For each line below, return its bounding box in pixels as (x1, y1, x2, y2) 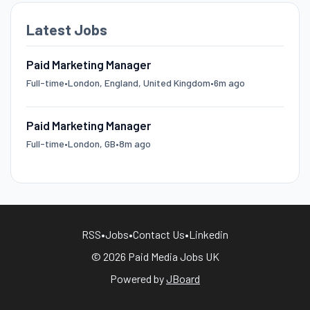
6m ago (213, 76, 245, 89)
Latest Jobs (26, 19, 107, 38)
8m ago (118, 137, 151, 149)
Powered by (110, 271, 166, 285)
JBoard (166, 271, 200, 285)
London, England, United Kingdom (67, 76, 210, 89)
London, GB (67, 137, 116, 149)
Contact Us (133, 227, 185, 241)
